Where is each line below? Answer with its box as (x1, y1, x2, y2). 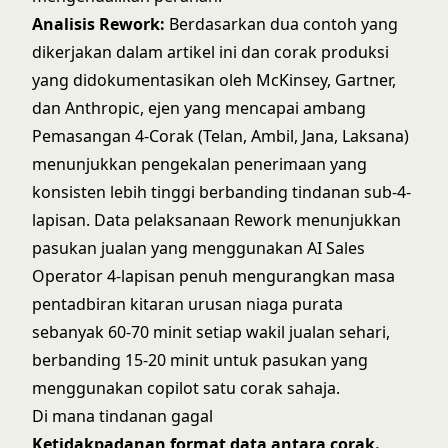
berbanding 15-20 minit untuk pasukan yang (32, 349, 368, 371)
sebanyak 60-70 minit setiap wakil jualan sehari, (32, 321, 390, 343)
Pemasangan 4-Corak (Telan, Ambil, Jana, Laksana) (32, 125, 409, 147)
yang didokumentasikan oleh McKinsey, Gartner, (32, 69, 396, 91)
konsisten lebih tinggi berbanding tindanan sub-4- (32, 181, 411, 203)
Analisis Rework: (32, 13, 165, 35)
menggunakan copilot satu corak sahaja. (32, 377, 340, 399)
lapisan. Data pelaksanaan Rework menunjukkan (32, 209, 401, 231)
